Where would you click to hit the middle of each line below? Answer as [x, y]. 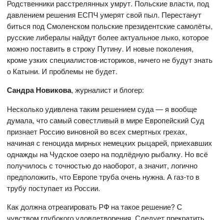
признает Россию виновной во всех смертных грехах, [97, 132]
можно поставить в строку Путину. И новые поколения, [100, 49]
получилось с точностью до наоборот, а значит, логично [102, 165]
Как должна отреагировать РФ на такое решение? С [95, 207]
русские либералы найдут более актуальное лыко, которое [108, 37]
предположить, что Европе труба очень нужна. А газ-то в [103, 177]
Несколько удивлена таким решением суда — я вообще [102, 109]
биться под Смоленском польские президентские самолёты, [110, 26]
